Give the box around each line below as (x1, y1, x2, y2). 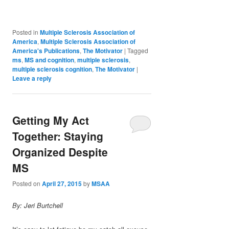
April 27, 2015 (42, 179, 82, 189)
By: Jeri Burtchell (12, 200, 63, 211)
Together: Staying (12, 128, 104, 144)
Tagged (127, 45, 149, 55)
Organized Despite (12, 144, 108, 159)
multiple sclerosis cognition (12, 64, 93, 74)
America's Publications (12, 45, 80, 55)
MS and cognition (25, 55, 75, 64)
